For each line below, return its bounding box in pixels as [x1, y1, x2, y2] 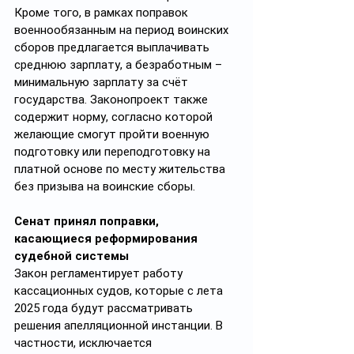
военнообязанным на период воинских [14, 23, 232, 37]
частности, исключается [14, 336, 155, 350]
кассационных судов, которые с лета [14, 284, 226, 298]
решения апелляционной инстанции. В [14, 318, 226, 333]
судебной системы [14, 249, 129, 263]
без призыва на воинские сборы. [14, 179, 195, 194]
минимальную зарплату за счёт [14, 75, 191, 89]
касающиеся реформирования [14, 232, 201, 246]
